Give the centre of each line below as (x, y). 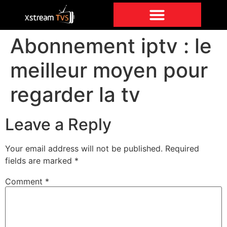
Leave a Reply (58, 125)
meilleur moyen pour (109, 70)
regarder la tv (75, 95)
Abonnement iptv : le (111, 46)
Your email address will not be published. (84, 149)
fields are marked (40, 161)
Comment (25, 181)
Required (182, 149)
